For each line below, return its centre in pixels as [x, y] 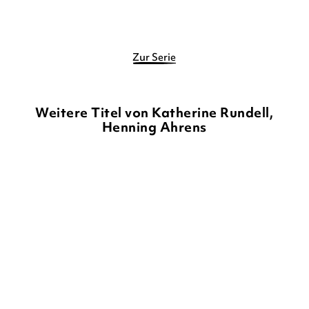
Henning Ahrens [154, 127]
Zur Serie [154, 57]
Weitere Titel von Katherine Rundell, [154, 112]
